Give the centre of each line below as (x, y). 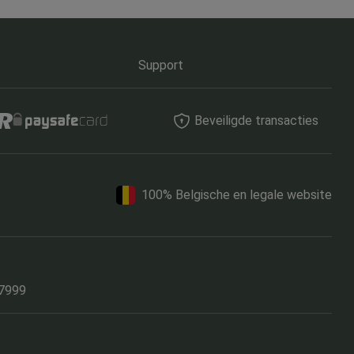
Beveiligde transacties (256, 121)
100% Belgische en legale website (237, 195)
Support (161, 65)
